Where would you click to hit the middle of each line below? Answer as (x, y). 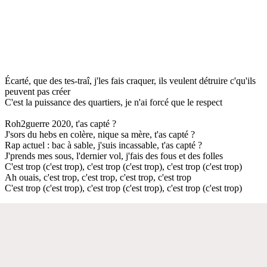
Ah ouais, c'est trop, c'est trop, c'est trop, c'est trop (98, 177)
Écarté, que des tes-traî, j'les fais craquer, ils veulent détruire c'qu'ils (130, 80)
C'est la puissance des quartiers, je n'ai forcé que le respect (114, 102)
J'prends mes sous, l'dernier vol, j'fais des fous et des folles (114, 156)
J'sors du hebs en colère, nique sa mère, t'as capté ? (100, 134)
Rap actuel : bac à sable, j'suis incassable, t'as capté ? (103, 145)
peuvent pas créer (38, 91)
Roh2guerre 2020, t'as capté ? (60, 123)
